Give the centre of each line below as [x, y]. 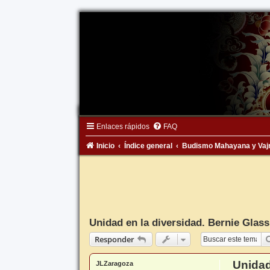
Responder [114, 240]
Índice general [148, 146]
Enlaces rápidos [123, 127]
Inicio [105, 146]
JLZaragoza [114, 264]
